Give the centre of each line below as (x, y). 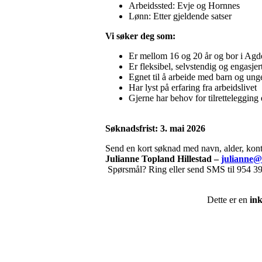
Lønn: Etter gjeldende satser (180, 16)
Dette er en (228, 200)
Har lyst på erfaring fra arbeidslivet (193, 88)
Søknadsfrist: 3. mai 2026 (155, 129)
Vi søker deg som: (140, 36)
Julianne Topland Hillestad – (163, 159)
